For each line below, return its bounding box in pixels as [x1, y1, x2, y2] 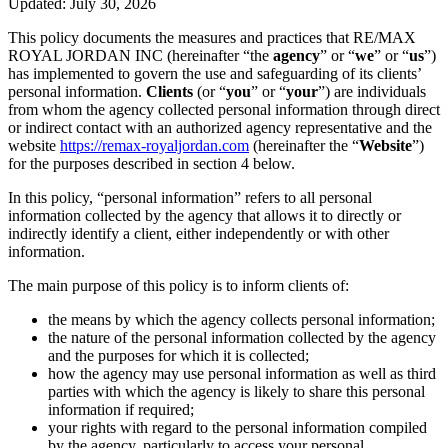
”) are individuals [318, 82, 426, 100]
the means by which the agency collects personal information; [48, 310, 435, 328]
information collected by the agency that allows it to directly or [8, 206, 401, 224]
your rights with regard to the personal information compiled [48, 418, 427, 436]
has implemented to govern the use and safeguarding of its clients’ [8, 64, 421, 82]
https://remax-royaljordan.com [60, 136, 249, 154]
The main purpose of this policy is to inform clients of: [8, 276, 349, 294]
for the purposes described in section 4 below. [8, 154, 295, 172]
